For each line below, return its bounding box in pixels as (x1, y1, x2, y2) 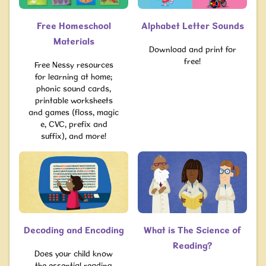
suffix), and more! (41, 131, 106, 141)
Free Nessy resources (34, 60, 113, 69)
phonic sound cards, (36, 84, 111, 93)
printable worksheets (34, 96, 113, 105)
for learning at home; (35, 72, 112, 81)
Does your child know (34, 248, 113, 258)
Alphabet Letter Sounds (141, 20, 244, 31)
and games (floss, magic (28, 107, 119, 117)
